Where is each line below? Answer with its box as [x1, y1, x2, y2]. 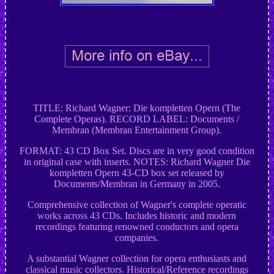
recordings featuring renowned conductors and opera [35, 221, 239, 232]
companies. [115, 232, 159, 243]
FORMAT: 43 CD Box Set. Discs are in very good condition [19, 146, 254, 157]
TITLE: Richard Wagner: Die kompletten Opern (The [33, 103, 241, 114]
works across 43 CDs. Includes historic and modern [37, 210, 237, 221]
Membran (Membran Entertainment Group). [52, 125, 222, 136]
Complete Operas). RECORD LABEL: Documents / [34, 114, 240, 125]
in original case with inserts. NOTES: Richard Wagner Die [23, 157, 250, 168]
